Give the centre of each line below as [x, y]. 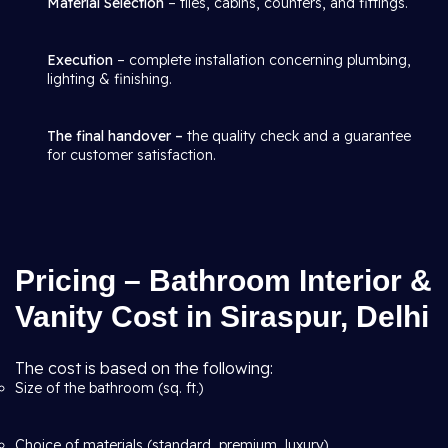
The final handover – [117, 136]
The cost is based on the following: [144, 368]
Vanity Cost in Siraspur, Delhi [222, 316]
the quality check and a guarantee [299, 136]
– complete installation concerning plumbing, [262, 60]
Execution [80, 60]
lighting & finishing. [109, 79]
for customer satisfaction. [131, 155]
